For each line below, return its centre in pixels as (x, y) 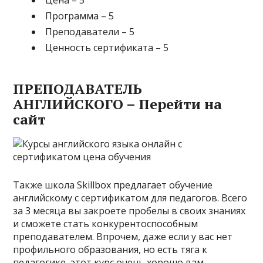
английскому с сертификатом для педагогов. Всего (130, 198)
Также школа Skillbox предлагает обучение (113, 185)
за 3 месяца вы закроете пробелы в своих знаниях (129, 211)
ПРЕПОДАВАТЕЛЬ (78, 89)
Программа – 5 (80, 16)
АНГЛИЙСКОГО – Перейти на (118, 104)
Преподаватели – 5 (90, 32)
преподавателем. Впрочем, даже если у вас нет (123, 237)
